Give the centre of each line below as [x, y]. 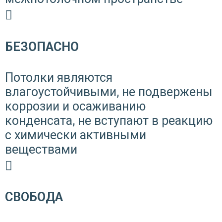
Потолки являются [59, 77]
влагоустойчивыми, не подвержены [109, 92]
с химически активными [76, 135]
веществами [41, 149]
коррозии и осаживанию [75, 106]
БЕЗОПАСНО [42, 47]
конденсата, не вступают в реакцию [109, 120]
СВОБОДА [34, 197]
